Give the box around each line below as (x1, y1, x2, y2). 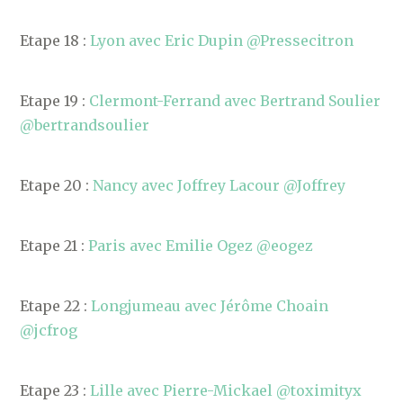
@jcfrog (20, 321, 78, 339)
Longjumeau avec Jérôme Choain (91, 297, 329, 315)
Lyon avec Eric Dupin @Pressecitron (90, 31, 354, 49)
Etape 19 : (20, 92, 90, 110)
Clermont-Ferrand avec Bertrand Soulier (89, 92, 381, 110)
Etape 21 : (20, 237, 89, 255)
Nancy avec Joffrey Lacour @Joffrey (93, 176, 346, 194)
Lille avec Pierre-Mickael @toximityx (90, 381, 363, 399)
